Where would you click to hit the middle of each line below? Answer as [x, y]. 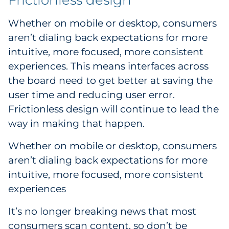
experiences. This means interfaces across [108, 66]
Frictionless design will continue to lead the [113, 109]
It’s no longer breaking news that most [102, 211]
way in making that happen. [76, 123]
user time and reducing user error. [91, 95]
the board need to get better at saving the [110, 81]
